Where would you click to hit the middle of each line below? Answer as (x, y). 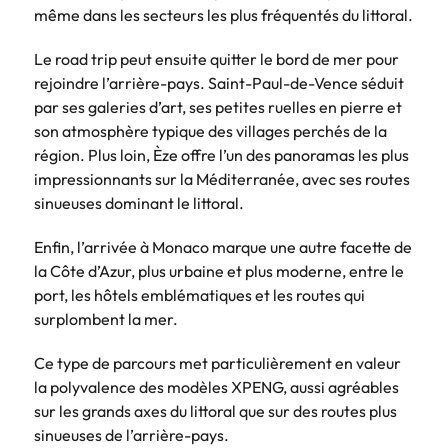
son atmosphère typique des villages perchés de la (210, 130)
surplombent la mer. (106, 318)
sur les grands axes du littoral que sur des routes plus (215, 410)
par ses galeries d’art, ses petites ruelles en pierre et (218, 106)
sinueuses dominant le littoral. (139, 202)
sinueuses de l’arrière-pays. (131, 434)
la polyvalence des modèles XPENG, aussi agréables (216, 386)
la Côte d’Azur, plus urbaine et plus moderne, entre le (219, 270)
